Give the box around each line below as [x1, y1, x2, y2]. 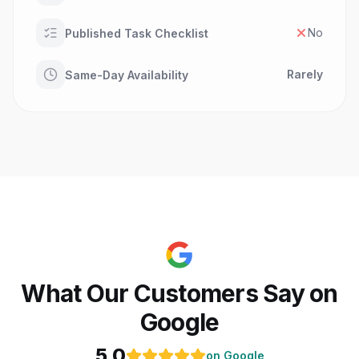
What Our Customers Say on [21, 279, 338, 308]
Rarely [287, 67, 323, 81]
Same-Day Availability [65, 67, 188, 82]
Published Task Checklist [65, 26, 208, 40]
